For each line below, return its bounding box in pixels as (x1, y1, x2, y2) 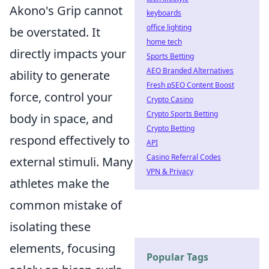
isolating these (10, 219, 91, 235)
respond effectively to (10, 132, 130, 148)
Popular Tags (147, 250, 208, 264)
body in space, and (10, 110, 113, 127)
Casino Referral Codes (147, 152, 221, 162)
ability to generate (10, 67, 110, 83)
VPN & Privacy (147, 166, 193, 177)
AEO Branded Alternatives (147, 65, 234, 76)
